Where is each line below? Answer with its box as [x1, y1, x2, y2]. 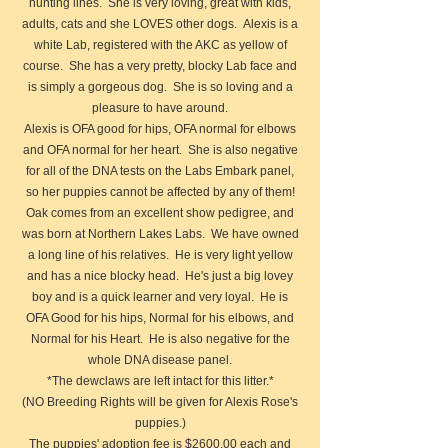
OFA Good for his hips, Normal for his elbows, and [26, 311, 294, 325]
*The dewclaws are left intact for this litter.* [46, 374, 274, 388]
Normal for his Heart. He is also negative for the [30, 332, 290, 346]
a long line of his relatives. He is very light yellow [27, 248, 293, 262]
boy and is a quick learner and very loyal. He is [32, 290, 288, 304]
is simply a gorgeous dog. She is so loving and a [27, 80, 293, 94]
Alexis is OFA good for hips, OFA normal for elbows [24, 122, 296, 136]
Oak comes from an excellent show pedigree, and [26, 206, 294, 220]
